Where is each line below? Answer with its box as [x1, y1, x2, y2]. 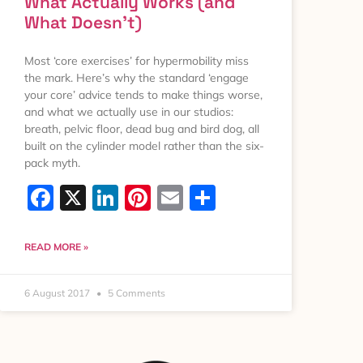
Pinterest [151, 181, 258, 215]
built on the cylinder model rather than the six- [24, 139, 264, 154]
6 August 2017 [24, 287, 92, 300]
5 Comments [105, 287, 165, 300]
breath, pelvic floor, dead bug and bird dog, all [24, 122, 259, 137]
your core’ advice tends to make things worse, [24, 88, 263, 103]
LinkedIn [118, 181, 218, 215]
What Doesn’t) [24, 11, 142, 34]
